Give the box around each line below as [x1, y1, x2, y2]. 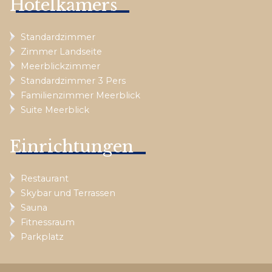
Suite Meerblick [21, 104, 89, 115]
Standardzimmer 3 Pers [21, 75, 126, 86]
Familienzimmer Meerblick [21, 89, 140, 101]
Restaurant [21, 172, 69, 184]
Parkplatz [21, 231, 64, 242]
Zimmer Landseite [21, 46, 102, 57]
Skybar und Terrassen [21, 187, 115, 199]
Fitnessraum [21, 216, 75, 228]
